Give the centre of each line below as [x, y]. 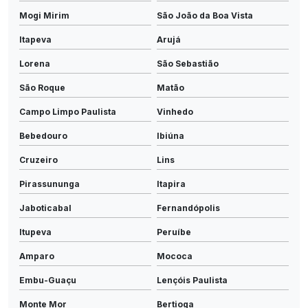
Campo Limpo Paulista [68, 111]
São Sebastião [188, 63]
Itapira [171, 184]
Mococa [175, 256]
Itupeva [35, 232]
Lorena [35, 63]
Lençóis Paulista [192, 280]
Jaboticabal [45, 208]
